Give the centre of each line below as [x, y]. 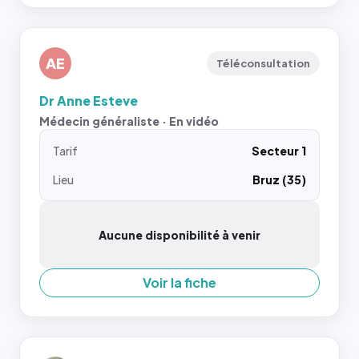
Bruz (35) [279, 179]
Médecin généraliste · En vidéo [129, 121]
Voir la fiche [179, 282]
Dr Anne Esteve [89, 101]
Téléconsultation [263, 63]
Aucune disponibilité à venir [179, 235]
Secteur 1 [279, 151]
